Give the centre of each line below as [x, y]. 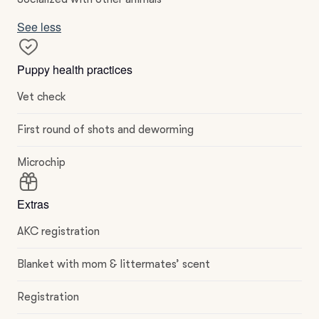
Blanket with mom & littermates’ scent [114, 264]
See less [39, 27]
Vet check [42, 97]
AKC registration [58, 231]
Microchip [41, 162]
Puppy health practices [75, 69]
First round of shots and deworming [105, 130]
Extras [33, 204]
